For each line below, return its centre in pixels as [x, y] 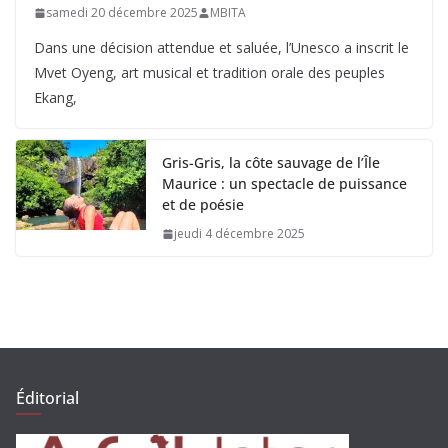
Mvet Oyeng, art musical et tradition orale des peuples [209, 73]
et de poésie [203, 205]
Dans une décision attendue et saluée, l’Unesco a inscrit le [221, 48]
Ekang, [55, 98]
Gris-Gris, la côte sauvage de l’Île [271, 163]
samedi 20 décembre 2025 [122, 13]
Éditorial [47, 398]
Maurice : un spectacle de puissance [284, 184]
